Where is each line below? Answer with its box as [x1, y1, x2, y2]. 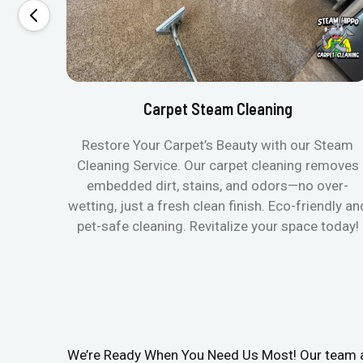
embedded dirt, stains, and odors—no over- [87, 177, 349, 194]
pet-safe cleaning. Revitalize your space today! [76, 217, 359, 234]
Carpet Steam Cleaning [143, 98, 293, 118]
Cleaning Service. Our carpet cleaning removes [76, 156, 359, 173]
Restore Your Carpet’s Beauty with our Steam [82, 136, 354, 153]
